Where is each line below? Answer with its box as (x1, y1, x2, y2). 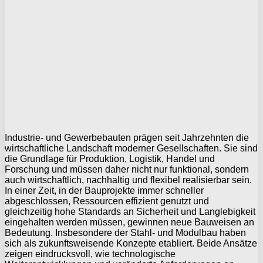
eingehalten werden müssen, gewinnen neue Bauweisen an (5, 217, 254, 227)
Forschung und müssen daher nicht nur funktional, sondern (5, 164, 249, 174)
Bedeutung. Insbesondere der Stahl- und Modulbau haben (5, 227, 246, 238)
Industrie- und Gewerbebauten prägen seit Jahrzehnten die (5, 132, 249, 143)
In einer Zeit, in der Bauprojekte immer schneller (5, 185, 204, 195)
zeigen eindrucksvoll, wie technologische (5, 248, 176, 259)
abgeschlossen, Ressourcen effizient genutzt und (5, 195, 209, 206)
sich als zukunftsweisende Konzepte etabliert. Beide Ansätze (5, 238, 257, 248)
